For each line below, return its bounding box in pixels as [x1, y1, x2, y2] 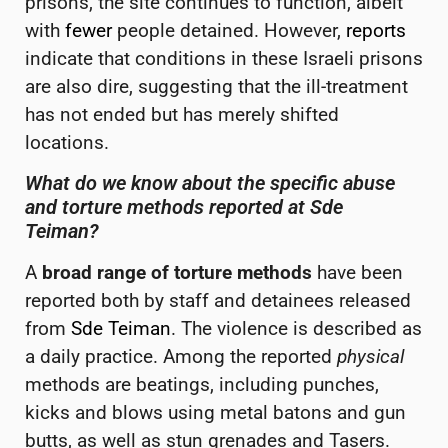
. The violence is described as [171, 317, 422, 341]
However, [264, 19, 346, 43]
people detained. [112, 19, 264, 43]
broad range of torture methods [42, 261, 312, 285]
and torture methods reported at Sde [25, 195, 343, 220]
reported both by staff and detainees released [25, 289, 411, 313]
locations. [25, 131, 109, 155]
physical [337, 345, 404, 369]
